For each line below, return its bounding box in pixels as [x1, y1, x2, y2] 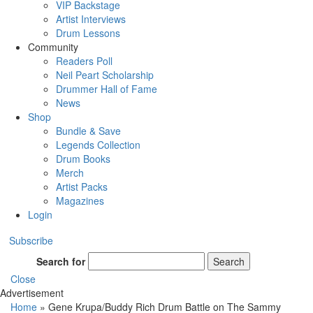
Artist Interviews [56, 11, 126, 26]
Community [28, 39, 78, 54]
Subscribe [9, 233, 53, 247]
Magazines [56, 193, 104, 208]
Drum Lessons [56, 25, 120, 40]
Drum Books [56, 151, 110, 166]
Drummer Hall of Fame [56, 81, 157, 96]
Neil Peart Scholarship [56, 67, 154, 82]
